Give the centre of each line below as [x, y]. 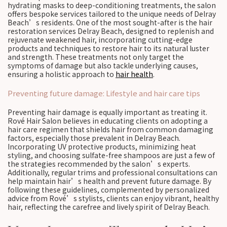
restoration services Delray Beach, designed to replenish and [111, 31]
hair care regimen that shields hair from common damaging [110, 129]
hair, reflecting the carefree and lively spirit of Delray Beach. [109, 207]
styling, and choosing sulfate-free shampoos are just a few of [111, 155]
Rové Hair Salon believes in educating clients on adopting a [108, 121]
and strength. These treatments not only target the [96, 57]
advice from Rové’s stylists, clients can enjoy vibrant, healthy [113, 198]
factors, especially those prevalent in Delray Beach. [94, 138]
